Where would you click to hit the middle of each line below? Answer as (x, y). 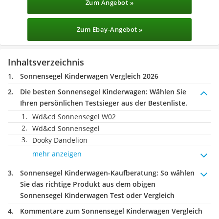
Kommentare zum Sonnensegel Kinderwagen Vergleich (111, 211)
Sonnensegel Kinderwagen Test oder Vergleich (97, 195)
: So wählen (175, 173)
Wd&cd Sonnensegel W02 (74, 117)
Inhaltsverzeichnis (46, 62)
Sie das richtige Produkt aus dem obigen (88, 184)
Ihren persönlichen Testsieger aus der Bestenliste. (104, 103)
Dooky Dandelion (60, 140)
